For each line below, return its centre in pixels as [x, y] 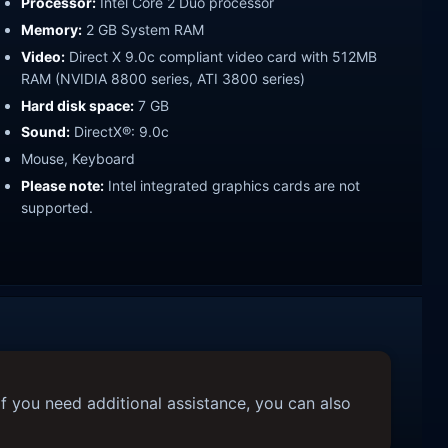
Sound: [45, 132]
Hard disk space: [77, 105]
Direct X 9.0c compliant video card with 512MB [221, 56]
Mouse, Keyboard [78, 159]
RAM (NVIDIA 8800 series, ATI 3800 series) [163, 78]
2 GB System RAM [143, 29]
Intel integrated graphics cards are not [232, 186]
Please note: [62, 186]
